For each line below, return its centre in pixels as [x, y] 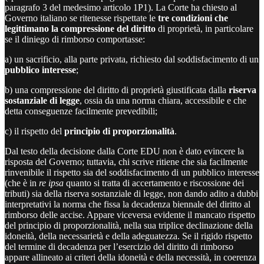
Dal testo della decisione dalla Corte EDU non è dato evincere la [124, 151]
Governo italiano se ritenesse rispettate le [81, 18]
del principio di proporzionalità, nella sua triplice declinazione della [129, 225]
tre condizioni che [193, 18]
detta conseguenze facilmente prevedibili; [81, 111]
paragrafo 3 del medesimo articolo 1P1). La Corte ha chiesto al [121, 7]
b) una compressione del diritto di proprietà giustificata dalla [117, 90]
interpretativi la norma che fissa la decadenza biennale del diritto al [128, 204]
